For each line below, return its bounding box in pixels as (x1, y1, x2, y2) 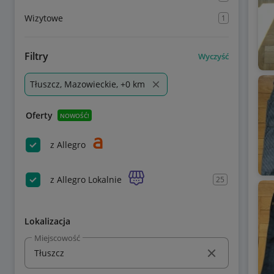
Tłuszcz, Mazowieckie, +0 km (30, 78, 145, 90)
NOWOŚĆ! (60, 111, 89, 120)
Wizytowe (24, 12, 63, 24)
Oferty (26, 109, 53, 121)
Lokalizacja (24, 215, 70, 227)
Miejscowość (34, 232, 80, 243)
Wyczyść (198, 50, 229, 62)
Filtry (24, 50, 48, 63)
